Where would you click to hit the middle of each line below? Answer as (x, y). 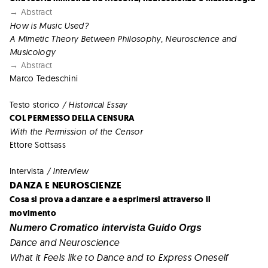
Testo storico (35, 104)
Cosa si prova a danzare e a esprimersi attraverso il (110, 199)
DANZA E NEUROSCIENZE (66, 185)
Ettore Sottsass (38, 144)
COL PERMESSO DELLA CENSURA (72, 118)
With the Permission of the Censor (76, 131)
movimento (33, 213)
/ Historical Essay (93, 104)
